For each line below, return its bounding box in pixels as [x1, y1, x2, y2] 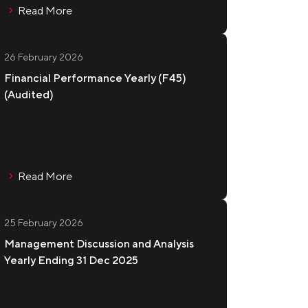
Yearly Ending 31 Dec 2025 [3, 254, 138, 267]
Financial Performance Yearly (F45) [3, 71, 186, 85]
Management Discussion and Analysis [3, 237, 194, 250]
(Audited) [3, 88, 54, 101]
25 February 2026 [3, 217, 83, 228]
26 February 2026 [3, 52, 83, 63]
